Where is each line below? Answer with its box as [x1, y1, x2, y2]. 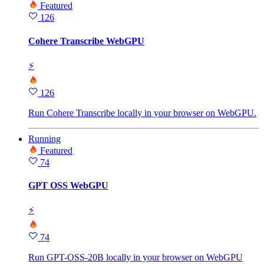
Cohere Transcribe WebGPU [28, 35, 144, 46]
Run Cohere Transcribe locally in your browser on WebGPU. [28, 107, 256, 118]
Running [28, 133, 61, 144]
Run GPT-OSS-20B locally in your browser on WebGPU [28, 252, 243, 263]
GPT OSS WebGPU [28, 180, 108, 191]
